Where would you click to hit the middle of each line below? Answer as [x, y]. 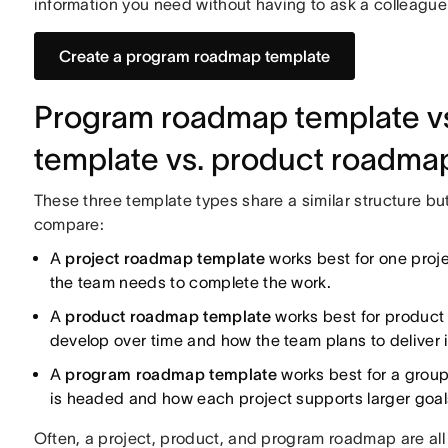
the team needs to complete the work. [190, 282]
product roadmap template [168, 316]
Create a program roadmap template [194, 56]
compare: [69, 224]
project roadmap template [165, 258]
